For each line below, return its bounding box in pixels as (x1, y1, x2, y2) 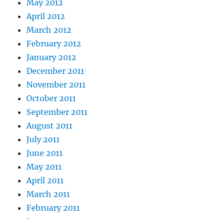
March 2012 (26, 24, 72, 35)
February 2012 (26, 38, 82, 48)
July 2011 (26, 134, 60, 144)
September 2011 (26, 107, 88, 117)
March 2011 (26, 189, 70, 199)
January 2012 (26, 52, 77, 62)
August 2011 (26, 120, 73, 131)
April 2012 (26, 11, 66, 21)
